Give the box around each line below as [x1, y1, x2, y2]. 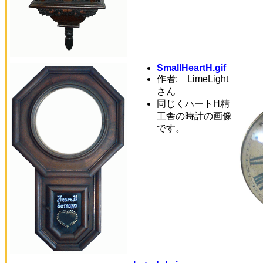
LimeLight [187, 74, 228, 84]
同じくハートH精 [157, 99, 230, 109]
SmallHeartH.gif [157, 63, 226, 73]
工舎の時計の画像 [157, 111, 232, 121]
